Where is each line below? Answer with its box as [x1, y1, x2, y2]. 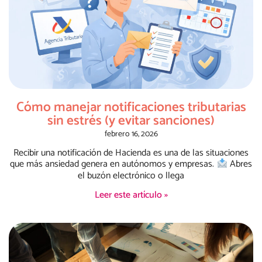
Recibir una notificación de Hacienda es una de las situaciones [13, 145, 249, 161]
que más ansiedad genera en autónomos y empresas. [10, 156, 217, 173]
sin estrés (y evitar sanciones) [47, 110, 215, 132]
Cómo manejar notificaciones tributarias [16, 96, 246, 119]
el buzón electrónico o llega [78, 167, 184, 184]
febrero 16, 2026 [104, 127, 158, 142]
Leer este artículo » [94, 187, 168, 203]
